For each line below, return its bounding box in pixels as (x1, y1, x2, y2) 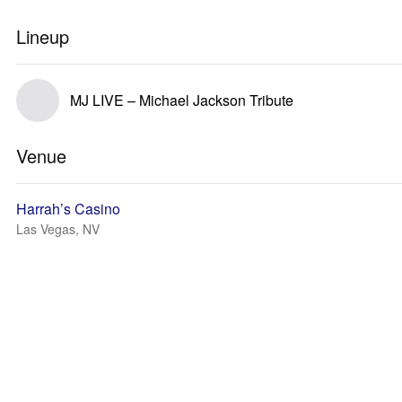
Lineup (16, 23, 69, 49)
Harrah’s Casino (16, 198, 120, 219)
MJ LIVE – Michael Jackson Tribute (70, 90, 293, 110)
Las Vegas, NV (16, 220, 100, 238)
